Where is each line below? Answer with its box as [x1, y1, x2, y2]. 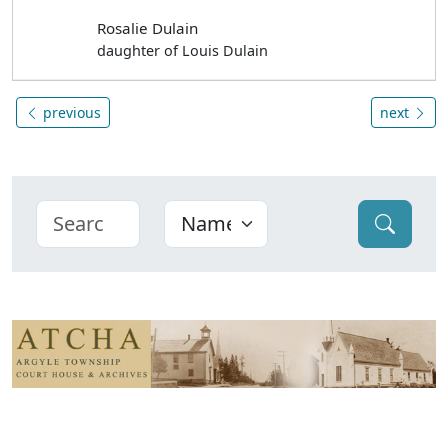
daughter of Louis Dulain [97, 41, 269, 61]
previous [39, 103, 101, 123]
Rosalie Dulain [97, 18, 199, 39]
